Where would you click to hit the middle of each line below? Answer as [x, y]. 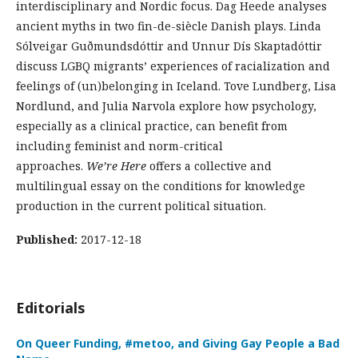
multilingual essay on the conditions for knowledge [161, 186]
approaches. [51, 166]
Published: [48, 239]
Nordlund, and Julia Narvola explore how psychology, [166, 106]
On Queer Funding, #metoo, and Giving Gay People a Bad [178, 343]
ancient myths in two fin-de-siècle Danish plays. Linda [169, 26]
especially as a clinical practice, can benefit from [152, 126]
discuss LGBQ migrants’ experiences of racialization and [173, 66]
